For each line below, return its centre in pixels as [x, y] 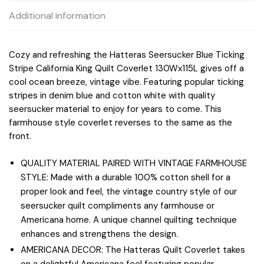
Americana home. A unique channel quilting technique [129, 220]
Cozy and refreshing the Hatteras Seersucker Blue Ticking [127, 55]
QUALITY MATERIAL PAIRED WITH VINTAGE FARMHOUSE [134, 163]
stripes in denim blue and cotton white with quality [112, 96]
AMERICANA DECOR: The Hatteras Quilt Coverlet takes [133, 250]
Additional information [57, 16]
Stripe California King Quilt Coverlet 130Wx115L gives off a [126, 69]
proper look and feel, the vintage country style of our [129, 191]
